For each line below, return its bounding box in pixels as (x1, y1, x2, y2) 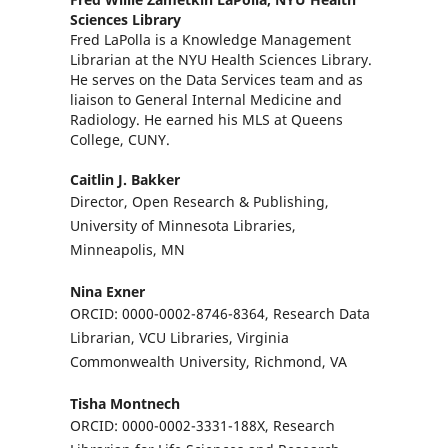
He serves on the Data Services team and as (69, 69, 363, 89)
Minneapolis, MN (69, 239, 185, 259)
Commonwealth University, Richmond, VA (69, 351, 347, 371)
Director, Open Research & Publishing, (69, 191, 329, 211)
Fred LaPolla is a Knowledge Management (69, 29, 351, 49)
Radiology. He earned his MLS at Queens (69, 109, 343, 129)
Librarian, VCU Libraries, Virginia (69, 327, 289, 347)
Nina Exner (69, 281, 145, 301)
